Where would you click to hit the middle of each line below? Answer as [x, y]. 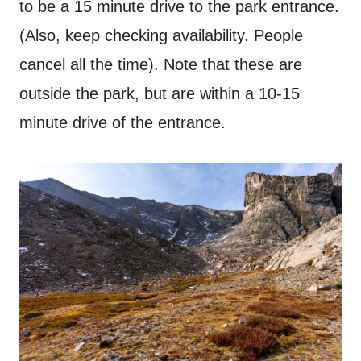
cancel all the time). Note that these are [161, 64]
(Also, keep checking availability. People [161, 35]
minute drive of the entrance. [122, 122]
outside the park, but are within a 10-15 [160, 93]
